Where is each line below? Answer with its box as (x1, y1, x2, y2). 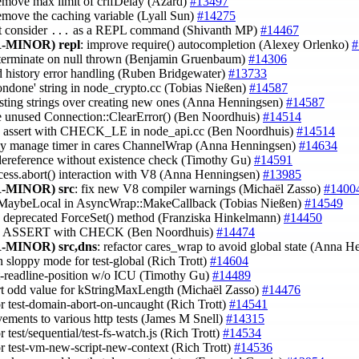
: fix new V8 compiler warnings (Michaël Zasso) (75, 181, 324, 196)
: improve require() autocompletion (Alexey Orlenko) (80, 37, 352, 51)
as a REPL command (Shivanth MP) (70, 22, 260, 37)
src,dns (58, 239, 97, 253)
